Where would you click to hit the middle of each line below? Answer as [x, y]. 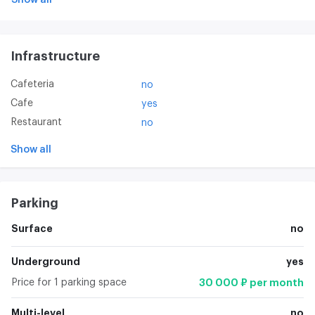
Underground [46, 261]
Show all [31, 149]
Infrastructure [55, 56]
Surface [32, 228]
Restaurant [39, 122]
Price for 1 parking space [69, 282]
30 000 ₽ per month [251, 282]
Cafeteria [36, 84]
